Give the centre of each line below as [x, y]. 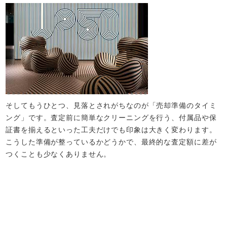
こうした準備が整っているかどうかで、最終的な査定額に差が [111, 142]
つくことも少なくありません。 [59, 154]
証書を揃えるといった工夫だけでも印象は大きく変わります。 [111, 129]
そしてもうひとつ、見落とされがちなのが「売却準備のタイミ [111, 105]
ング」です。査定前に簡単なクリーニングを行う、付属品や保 [111, 117]
